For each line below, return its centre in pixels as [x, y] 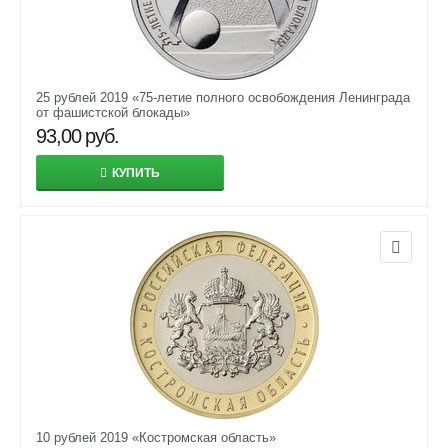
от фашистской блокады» [113, 112]
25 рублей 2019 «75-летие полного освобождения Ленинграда [223, 97]
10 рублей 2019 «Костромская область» [156, 437]
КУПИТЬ [136, 173]
